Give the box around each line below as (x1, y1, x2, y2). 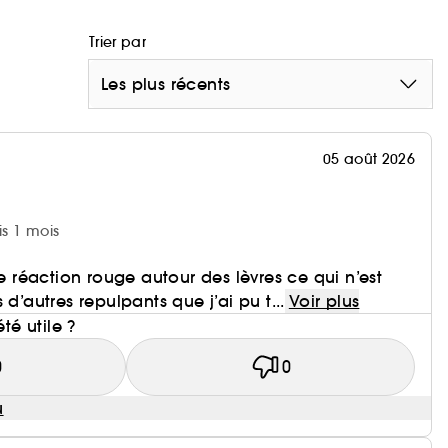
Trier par (89, 32, 147, 51)
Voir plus (288, 290, 360, 311)
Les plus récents (101, 73, 231, 94)
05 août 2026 (322, 149, 415, 168)
